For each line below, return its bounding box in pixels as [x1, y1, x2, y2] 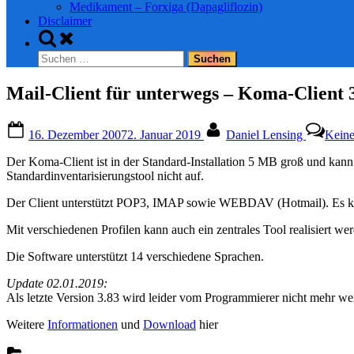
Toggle [37, 28, 72, 41]
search [37, 42, 69, 55]
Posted [28, 119, 61, 133]
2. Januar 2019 [127, 127, 201, 141]
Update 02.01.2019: [6, 276, 107, 290]
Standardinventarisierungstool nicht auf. [6, 168, 204, 183]
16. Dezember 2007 [28, 127, 127, 141]
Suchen [37, 50, 74, 63]
